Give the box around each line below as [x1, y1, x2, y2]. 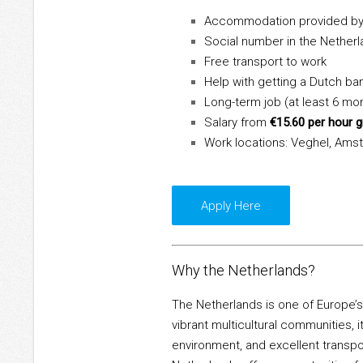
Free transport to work [204, 54, 327, 70]
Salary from [204, 115, 270, 130]
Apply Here [200, 198, 261, 213]
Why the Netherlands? [172, 262, 315, 280]
